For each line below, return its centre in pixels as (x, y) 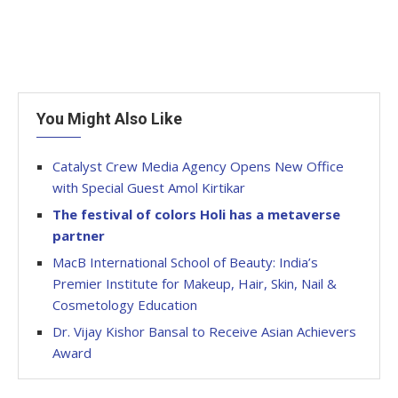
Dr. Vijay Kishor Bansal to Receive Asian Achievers (204, 331)
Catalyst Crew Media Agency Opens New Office (198, 166)
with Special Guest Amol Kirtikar (149, 187)
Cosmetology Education (125, 304)
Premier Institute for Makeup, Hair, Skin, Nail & (195, 283)
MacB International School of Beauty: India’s (185, 262)
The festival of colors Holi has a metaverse (196, 214)
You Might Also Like (109, 118)
